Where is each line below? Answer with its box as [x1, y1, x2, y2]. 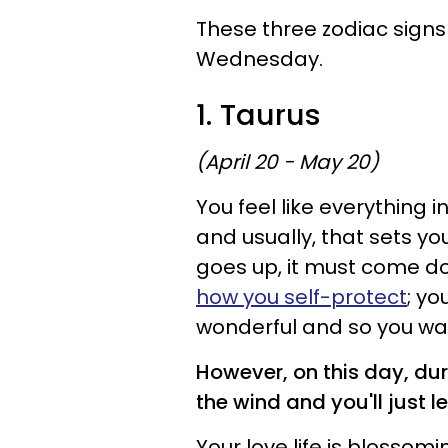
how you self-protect [196, 283, 407, 311]
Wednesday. [196, 45, 323, 73]
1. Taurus [196, 95, 321, 135]
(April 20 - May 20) [196, 148, 379, 176]
